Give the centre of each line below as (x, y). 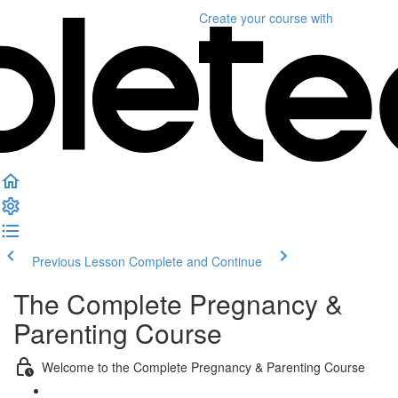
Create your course (253, 18)
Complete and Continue (195, 261)
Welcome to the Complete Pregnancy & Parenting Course (203, 366)
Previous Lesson (79, 261)
